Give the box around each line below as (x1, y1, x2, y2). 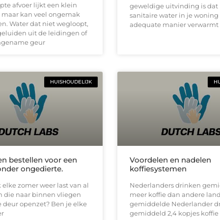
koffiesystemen (130, 164, 187, 173)
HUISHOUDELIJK (50, 78, 92, 85)
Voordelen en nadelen (130, 155, 211, 165)
